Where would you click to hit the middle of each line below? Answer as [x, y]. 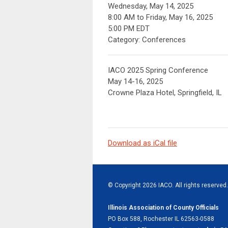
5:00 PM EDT [129, 28]
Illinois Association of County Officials [163, 208]
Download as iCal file [142, 143]
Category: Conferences [147, 40]
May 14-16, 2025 [135, 81]
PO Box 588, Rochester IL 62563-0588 [161, 219]
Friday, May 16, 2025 [179, 17]
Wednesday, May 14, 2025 [151, 6]
